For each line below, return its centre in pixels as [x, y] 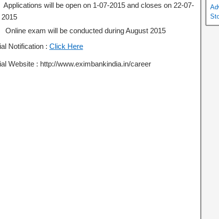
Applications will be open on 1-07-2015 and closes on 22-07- [98, 5]
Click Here [66, 46]
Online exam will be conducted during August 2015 [83, 31]
